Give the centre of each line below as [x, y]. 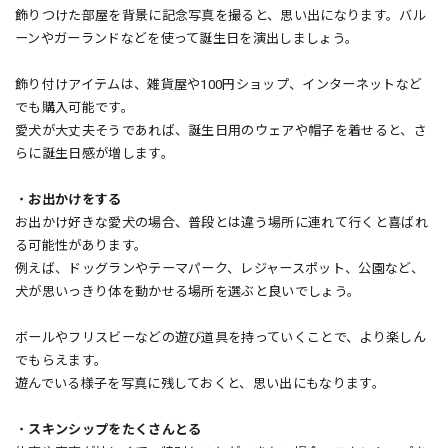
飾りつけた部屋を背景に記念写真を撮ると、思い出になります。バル [220, 15]
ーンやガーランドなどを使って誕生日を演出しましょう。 [187, 38]
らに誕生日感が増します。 [94, 153]
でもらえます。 [61, 360]
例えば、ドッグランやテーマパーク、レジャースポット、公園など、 [219, 268]
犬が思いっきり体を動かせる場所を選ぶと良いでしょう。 [188, 291]
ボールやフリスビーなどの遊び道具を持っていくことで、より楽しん [220, 337]
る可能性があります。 [81, 245]
